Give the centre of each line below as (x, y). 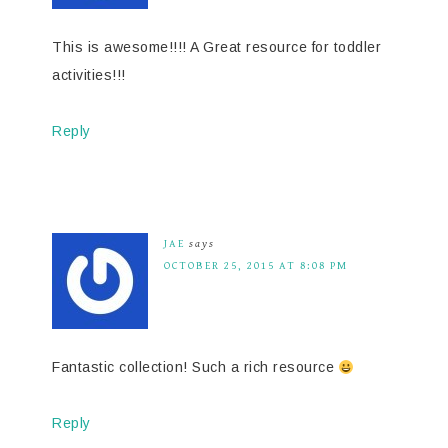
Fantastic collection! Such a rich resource (195, 367)
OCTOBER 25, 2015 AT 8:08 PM (256, 266)
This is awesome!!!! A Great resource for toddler (216, 47)
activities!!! (89, 75)
